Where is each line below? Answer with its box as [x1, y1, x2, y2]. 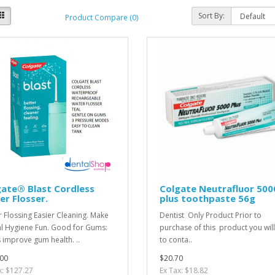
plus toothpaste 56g [159, 192, 255, 204]
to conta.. [159, 234, 192, 245]
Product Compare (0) [64, 12, 138, 23]
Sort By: [198, 10, 225, 21]
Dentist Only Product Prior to [159, 210, 263, 220]
